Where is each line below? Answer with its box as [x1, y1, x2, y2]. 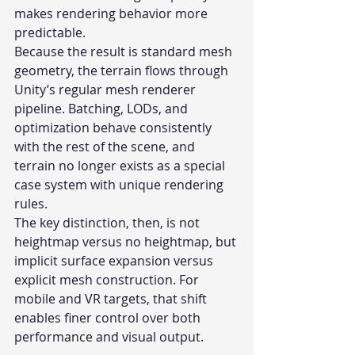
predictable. [14, 24, 86, 42]
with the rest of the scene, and [14, 138, 198, 156]
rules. [14, 195, 48, 213]
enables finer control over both [14, 309, 204, 327]
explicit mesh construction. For [14, 271, 202, 289]
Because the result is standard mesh [14, 43, 235, 61]
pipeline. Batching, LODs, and [14, 100, 191, 118]
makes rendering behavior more [14, 5, 211, 23]
